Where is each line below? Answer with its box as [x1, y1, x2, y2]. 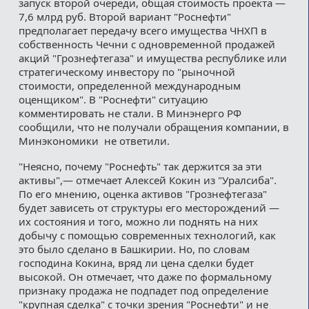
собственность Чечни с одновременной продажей [18, 37, 275, 51]
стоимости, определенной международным [18, 78, 241, 92]
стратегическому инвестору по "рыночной [18, 64, 235, 79]
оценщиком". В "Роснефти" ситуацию [18, 92, 208, 106]
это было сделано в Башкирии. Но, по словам [18, 241, 250, 256]
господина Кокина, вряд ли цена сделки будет [18, 255, 254, 270]
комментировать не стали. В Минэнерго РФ [18, 106, 241, 120]
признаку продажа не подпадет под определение [18, 283, 268, 297]
